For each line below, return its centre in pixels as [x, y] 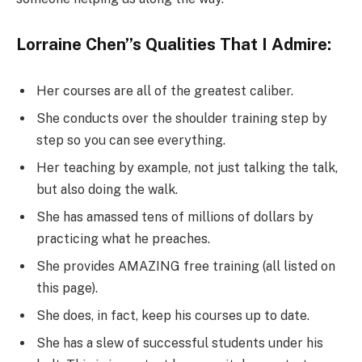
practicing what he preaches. [123, 238]
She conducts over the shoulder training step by [182, 118]
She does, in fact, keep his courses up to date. [173, 315]
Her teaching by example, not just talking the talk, [187, 167]
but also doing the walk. [107, 189]
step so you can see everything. [131, 140]
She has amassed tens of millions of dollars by [175, 217]
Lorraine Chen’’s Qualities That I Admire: [174, 44]
